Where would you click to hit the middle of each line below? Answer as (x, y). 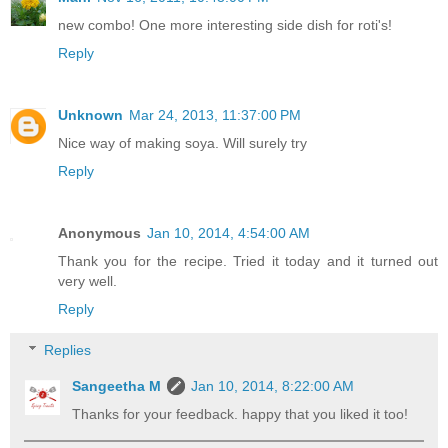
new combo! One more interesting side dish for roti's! (225, 24)
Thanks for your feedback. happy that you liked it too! (240, 414)
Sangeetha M (117, 386)
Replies (68, 350)
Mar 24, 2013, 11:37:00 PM (215, 114)
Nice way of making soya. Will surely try (182, 142)
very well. (87, 280)
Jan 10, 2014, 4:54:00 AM (228, 232)
